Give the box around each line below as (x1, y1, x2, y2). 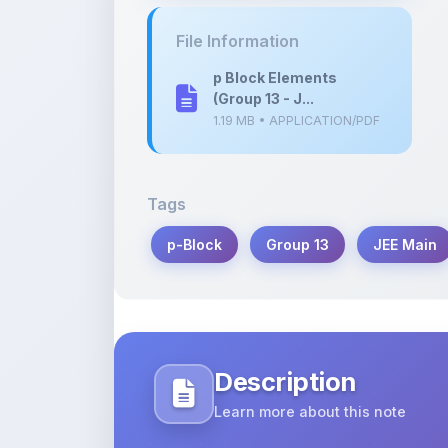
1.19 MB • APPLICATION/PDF (213, 57, 380, 72)
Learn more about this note (214, 347, 406, 364)
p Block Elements (213, 13, 337, 30)
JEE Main (373, 180, 437, 197)
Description (214, 310, 356, 341)
